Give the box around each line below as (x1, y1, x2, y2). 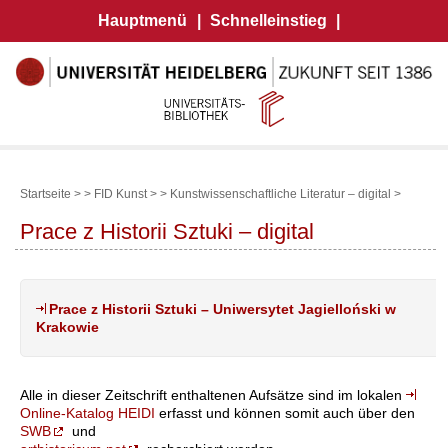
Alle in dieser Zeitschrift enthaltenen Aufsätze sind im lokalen (20, 386, 406, 403)
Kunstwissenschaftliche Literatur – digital (170, 187, 391, 200)
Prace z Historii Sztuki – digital (20, 218, 314, 244)
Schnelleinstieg (210, 12, 327, 29)
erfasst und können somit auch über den (155, 404, 415, 421)
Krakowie (36, 318, 99, 335)
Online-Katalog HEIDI (20, 404, 155, 421)
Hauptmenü (98, 12, 188, 29)
